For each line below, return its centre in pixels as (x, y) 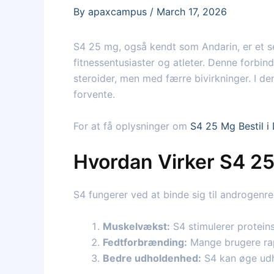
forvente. (94, 94)
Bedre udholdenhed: (152, 258)
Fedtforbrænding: (145, 242)
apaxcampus (119, 12)
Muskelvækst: (136, 226)
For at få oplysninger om (132, 126)
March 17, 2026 (192, 12)
